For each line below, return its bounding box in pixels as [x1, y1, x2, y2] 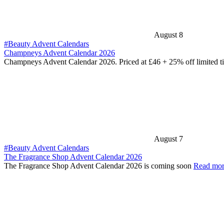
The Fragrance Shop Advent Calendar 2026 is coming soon [4, 161, 193, 170]
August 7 [154, 134, 183, 143]
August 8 [154, 30, 183, 39]
